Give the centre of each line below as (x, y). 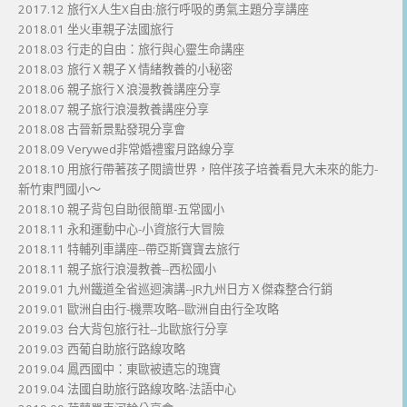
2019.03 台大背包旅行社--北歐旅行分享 (123, 328)
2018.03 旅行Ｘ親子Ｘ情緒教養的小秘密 (125, 69)
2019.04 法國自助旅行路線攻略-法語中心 (127, 388)
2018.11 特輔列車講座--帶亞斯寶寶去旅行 (129, 248)
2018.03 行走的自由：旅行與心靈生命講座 (131, 49)
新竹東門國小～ (60, 189)
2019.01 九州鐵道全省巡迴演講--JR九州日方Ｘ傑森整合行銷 (175, 288)
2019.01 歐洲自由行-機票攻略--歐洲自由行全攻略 (149, 308)
